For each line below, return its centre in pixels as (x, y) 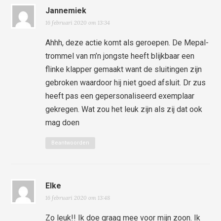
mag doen (63, 122)
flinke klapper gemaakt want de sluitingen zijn (124, 69)
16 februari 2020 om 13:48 (78, 198)
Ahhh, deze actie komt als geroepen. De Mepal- (127, 42)
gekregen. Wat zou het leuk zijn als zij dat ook (124, 109)
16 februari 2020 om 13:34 (78, 22)
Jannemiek (66, 10)
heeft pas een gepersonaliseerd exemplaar (120, 96)
